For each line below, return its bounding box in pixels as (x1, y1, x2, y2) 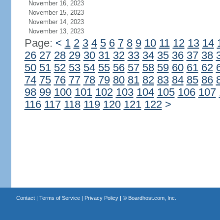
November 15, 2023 (28, 9, 84, 16)
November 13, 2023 (28, 27, 84, 35)
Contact (16, 195, 35, 201)
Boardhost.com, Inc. (128, 195, 176, 201)
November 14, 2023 (28, 18, 84, 26)
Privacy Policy (84, 195, 118, 201)
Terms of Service (39, 195, 80, 201)
